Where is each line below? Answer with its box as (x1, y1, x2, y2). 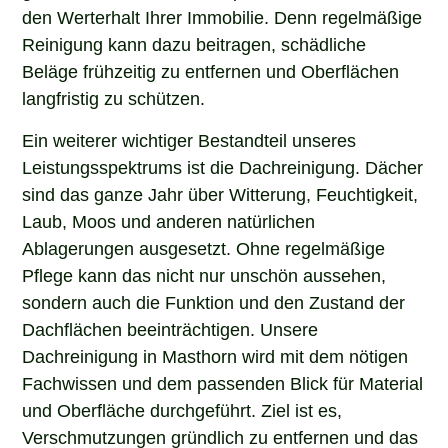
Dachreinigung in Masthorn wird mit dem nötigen (22, 344, 409, 365)
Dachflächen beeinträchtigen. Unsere (22, 317, 319, 338)
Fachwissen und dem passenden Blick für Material (22, 371, 424, 392)
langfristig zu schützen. (22, 87, 206, 108)
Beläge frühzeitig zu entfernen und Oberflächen (22, 60, 400, 81)
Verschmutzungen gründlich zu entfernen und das (22, 425, 419, 446)
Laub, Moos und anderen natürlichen (22, 209, 316, 230)
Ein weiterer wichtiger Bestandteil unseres (22, 128, 357, 149)
